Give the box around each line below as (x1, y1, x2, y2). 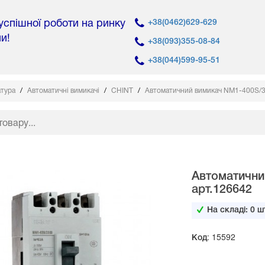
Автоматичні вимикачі (27, 88, 101, 95)
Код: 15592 (191, 231, 235, 243)
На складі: (206, 206, 250, 215)
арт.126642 (191, 185, 252, 196)
